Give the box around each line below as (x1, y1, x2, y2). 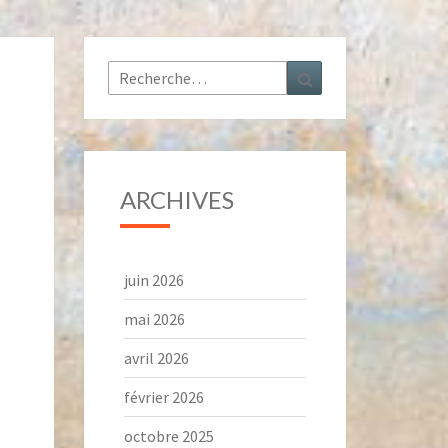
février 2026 (123, 387, 204, 407)
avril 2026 (123, 348, 189, 368)
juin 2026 (123, 270, 184, 290)
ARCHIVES (119, 185, 234, 214)
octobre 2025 (123, 426, 214, 446)
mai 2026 (123, 309, 185, 329)
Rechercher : (106, 61, 197, 81)
